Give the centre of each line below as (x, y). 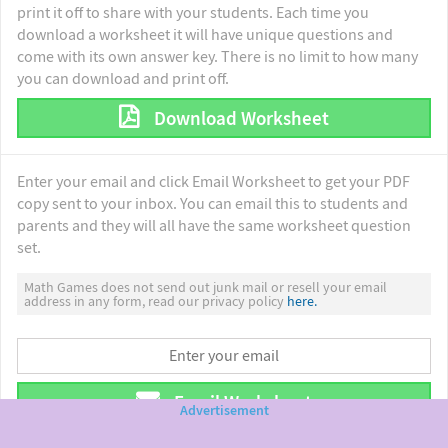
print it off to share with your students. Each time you (193, 13)
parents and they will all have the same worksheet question (214, 225)
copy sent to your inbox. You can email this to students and (212, 203)
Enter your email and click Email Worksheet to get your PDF (213, 181)
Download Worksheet (240, 118)
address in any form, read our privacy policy (156, 301)
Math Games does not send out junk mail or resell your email (206, 287)
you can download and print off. (123, 79)
